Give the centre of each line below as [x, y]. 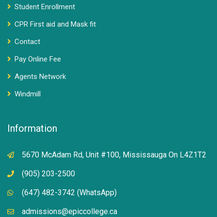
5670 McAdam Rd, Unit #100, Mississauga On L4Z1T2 [114, 155]
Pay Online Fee [38, 59]
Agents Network [40, 77]
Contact [27, 42]
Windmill [28, 94]
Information [32, 128]
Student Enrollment [45, 7]
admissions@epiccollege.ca [70, 211]
